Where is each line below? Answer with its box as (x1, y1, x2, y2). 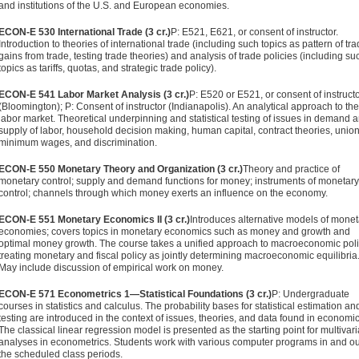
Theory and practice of (243, 163, 340, 175)
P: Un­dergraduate (272, 288, 349, 300)
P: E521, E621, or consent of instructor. (171, 26, 338, 38)
